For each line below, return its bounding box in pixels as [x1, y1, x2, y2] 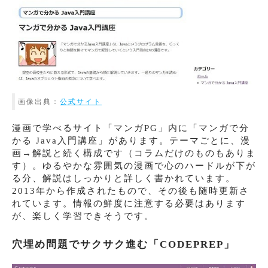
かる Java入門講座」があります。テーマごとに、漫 [12, 135, 251, 145]
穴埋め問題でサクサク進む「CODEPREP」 [12, 238, 235, 250]
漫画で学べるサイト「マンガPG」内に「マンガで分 [12, 123, 249, 133]
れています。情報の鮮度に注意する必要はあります [12, 198, 246, 208]
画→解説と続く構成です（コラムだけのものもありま [12, 148, 256, 158]
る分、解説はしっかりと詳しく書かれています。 [12, 173, 236, 183]
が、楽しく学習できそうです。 [12, 211, 154, 221]
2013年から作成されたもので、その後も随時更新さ [12, 185, 249, 196]
